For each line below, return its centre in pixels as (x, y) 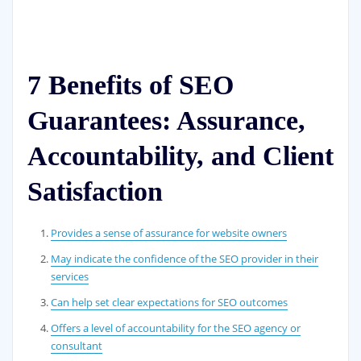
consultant (77, 346)
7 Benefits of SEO (130, 85)
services (70, 277)
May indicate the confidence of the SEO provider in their (185, 259)
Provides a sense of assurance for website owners (169, 233)
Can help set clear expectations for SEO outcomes (170, 303)
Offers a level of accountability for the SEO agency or (176, 328)
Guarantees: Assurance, (166, 121)
